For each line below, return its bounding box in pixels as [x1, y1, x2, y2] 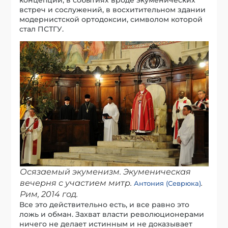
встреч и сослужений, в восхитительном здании [19, 5, 206, 14]
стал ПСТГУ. [19, 24, 64, 34]
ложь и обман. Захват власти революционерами [19, 209, 205, 219]
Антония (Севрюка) [133, 179, 201, 187]
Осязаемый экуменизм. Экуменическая [19, 166, 191, 177]
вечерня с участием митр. [19, 178, 134, 188]
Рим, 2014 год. [19, 189, 78, 199]
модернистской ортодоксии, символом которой [19, 14, 203, 24]
